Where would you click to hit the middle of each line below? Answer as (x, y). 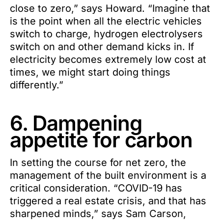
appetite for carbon (101, 140)
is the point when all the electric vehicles (106, 21)
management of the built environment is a (108, 175)
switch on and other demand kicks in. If (102, 47)
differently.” (37, 85)
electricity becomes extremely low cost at (108, 59)
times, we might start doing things (90, 72)
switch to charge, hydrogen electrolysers (106, 34)
